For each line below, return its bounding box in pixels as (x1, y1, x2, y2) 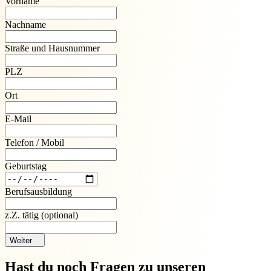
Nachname (5, 19, 46, 30)
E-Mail (5, 113, 31, 124)
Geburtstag (5, 160, 47, 171)
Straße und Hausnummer (5, 42, 100, 53)
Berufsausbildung (5, 186, 72, 197)
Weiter (10, 236, 32, 246)
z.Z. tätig (5, 209, 39, 220)
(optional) (39, 209, 78, 220)
